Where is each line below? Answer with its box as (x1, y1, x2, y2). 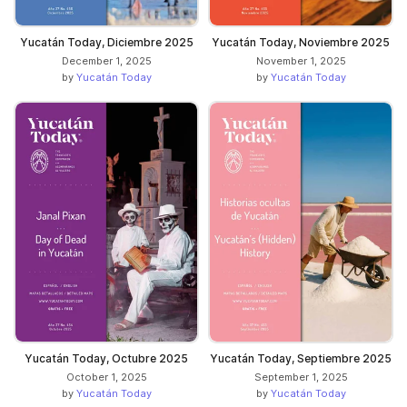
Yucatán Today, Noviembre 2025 (212, 35, 390, 49)
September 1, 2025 (253, 371, 348, 384)
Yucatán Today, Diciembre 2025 (19, 35, 194, 49)
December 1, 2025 (61, 54, 152, 67)
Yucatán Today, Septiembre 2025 (210, 352, 392, 366)
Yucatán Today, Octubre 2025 (25, 352, 188, 366)
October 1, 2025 (65, 371, 147, 384)
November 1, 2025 (255, 54, 346, 67)
